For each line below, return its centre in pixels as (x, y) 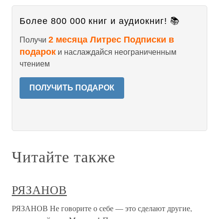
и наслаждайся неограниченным (116, 52)
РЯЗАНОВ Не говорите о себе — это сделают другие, (102, 208)
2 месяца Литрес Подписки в (111, 40)
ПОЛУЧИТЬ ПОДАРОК (72, 88)
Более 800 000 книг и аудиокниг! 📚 (100, 21)
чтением (35, 64)
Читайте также (64, 156)
